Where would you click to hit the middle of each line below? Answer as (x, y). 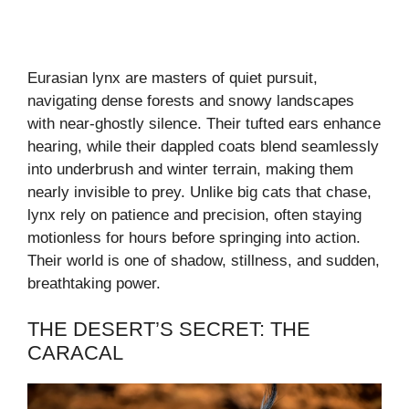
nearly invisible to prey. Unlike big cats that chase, (199, 192)
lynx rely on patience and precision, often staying (194, 215)
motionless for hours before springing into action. (194, 237)
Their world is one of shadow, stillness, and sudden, (204, 260)
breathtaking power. (94, 283)
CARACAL (75, 353)
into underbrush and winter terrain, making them (190, 169)
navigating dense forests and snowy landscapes (191, 100)
